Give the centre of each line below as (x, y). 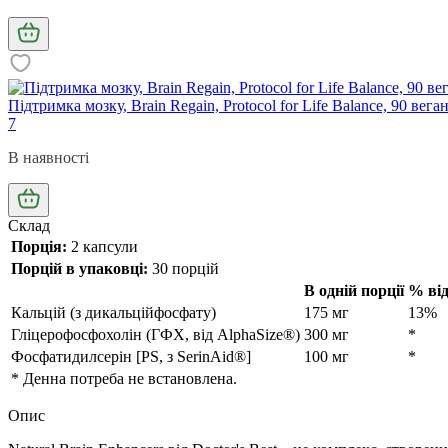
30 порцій (183, 268)
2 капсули (102, 246)
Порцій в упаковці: (79, 268)
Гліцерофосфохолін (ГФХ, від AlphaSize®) (155, 334)
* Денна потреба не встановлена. (124, 378)
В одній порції (354, 290)
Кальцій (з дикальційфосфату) (113, 312)
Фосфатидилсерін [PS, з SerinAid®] (131, 356)
